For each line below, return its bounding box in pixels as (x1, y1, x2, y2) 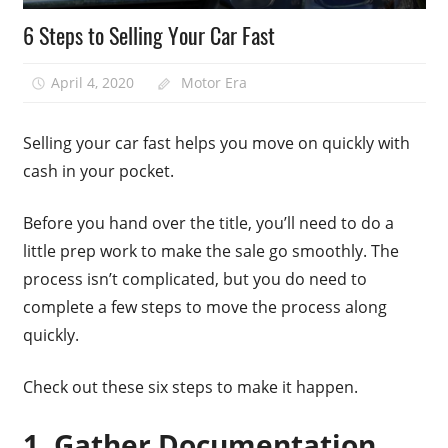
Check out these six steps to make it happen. (22, 376, 358, 399)
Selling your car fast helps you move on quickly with (22, 132, 410, 155)
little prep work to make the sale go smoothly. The (22, 240, 399, 263)
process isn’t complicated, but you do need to (22, 268, 367, 291)
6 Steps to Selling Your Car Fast (22, 19, 275, 52)
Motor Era (180, 72, 247, 92)
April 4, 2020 (51, 72, 135, 92)
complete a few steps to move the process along (22, 296, 387, 319)
